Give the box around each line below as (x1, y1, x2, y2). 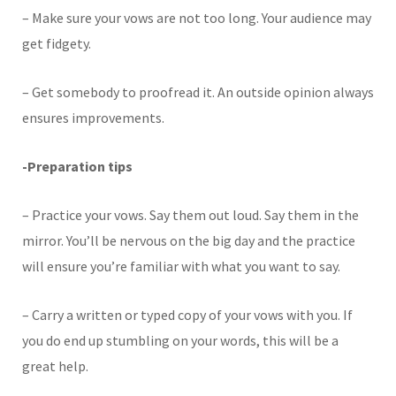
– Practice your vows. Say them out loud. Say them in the (22, 205, 359, 224)
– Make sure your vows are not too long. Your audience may (22, 8, 371, 27)
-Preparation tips (22, 156, 135, 175)
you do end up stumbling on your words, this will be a (22, 331, 339, 349)
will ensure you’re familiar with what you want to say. (22, 256, 340, 275)
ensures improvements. (22, 108, 164, 126)
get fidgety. (22, 34, 91, 52)
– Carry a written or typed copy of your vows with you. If (22, 305, 353, 324)
